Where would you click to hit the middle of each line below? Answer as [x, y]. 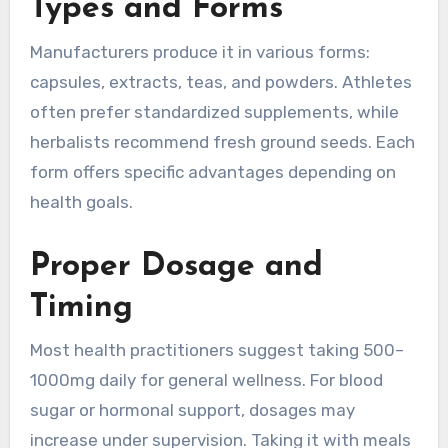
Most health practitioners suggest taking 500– [216, 350]
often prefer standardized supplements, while [214, 111]
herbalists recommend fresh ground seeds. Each [222, 141]
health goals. [81, 201]
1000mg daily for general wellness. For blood [206, 380]
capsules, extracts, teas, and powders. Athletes [220, 81]
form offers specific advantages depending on [212, 171]
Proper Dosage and [176, 266]
